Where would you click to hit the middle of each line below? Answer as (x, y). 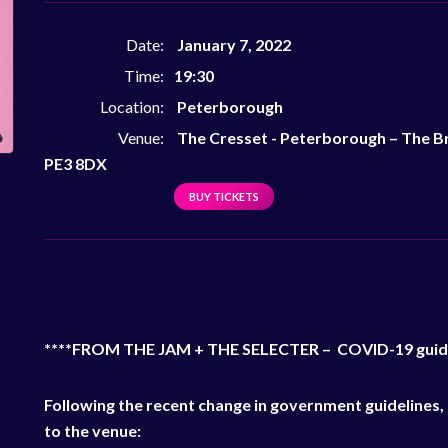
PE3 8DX (75, 163)
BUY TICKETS (224, 196)
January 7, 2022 (232, 44)
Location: (132, 106)
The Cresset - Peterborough (281, 137)
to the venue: (92, 430)
